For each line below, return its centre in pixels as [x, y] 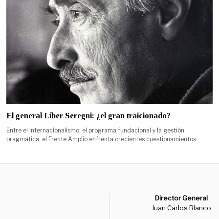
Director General [182, 198]
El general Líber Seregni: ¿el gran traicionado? [89, 115]
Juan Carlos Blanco [182, 208]
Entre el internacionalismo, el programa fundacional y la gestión [96, 130]
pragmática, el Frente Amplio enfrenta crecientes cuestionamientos [101, 139]
